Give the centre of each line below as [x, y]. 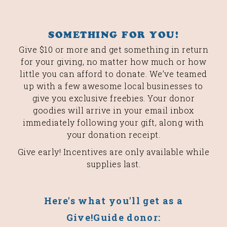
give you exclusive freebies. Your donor [113, 98]
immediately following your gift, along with [113, 123]
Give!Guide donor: [113, 218]
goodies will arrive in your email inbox [113, 110]
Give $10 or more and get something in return [113, 50]
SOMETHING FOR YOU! [113, 35]
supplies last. [113, 164]
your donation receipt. [113, 135]
